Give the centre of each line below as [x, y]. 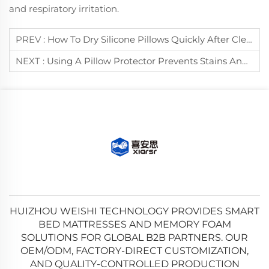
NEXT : [31, 61]
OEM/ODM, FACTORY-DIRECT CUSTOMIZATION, [134, 250]
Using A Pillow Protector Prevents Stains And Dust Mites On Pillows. [144, 61]
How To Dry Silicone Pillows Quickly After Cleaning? [147, 39]
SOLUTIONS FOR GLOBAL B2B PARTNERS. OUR [134, 237]
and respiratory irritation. [64, 8]
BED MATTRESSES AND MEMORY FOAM [134, 224]
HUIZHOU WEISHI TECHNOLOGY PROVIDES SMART [134, 211]
